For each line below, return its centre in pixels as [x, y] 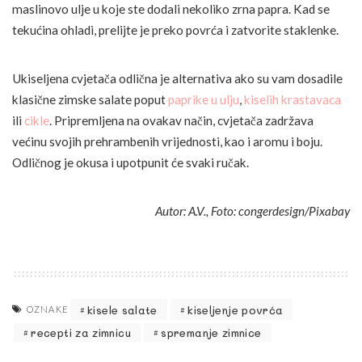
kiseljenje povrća [236, 309]
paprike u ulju [204, 100]
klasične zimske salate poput [90, 100]
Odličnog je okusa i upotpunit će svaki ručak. [130, 163]
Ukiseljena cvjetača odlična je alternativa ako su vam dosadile [177, 79]
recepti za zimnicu [81, 333]
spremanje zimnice [211, 333]
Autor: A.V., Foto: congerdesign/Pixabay [253, 211]
